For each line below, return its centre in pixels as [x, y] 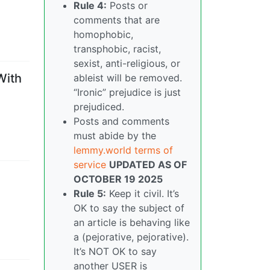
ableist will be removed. [128, 78]
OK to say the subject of [129, 208]
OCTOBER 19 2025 [118, 179]
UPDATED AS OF [148, 165]
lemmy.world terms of [123, 150]
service [90, 165]
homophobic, [103, 34]
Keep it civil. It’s [143, 193]
